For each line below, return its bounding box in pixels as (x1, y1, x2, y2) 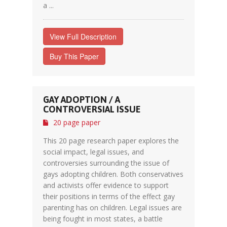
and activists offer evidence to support (43, 180, 169, 190)
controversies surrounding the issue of (43, 158, 169, 168)
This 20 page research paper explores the (43, 136, 179, 145)
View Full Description (50, 31, 117, 42)
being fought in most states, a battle (43, 214, 163, 223)
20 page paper (53, 118, 100, 127)
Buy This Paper (50, 51, 99, 61)
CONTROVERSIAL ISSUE (43, 104, 141, 115)
